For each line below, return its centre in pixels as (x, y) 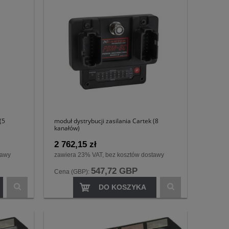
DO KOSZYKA (122, 187)
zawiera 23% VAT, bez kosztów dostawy (109, 155)
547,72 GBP (114, 171)
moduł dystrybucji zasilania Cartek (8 (106, 121)
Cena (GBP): (73, 171)
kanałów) (67, 128)
